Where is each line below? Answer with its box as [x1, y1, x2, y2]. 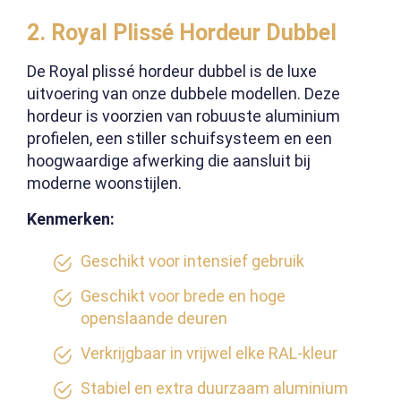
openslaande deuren [81, 309, 227, 328]
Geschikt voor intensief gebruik [81, 252, 304, 271]
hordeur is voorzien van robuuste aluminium [27, 107, 340, 126]
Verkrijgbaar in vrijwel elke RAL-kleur [81, 344, 337, 363]
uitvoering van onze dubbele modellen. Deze [27, 84, 340, 104]
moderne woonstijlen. [27, 174, 182, 193]
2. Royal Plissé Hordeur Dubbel [27, 20, 337, 47]
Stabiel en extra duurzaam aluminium [81, 379, 348, 398]
